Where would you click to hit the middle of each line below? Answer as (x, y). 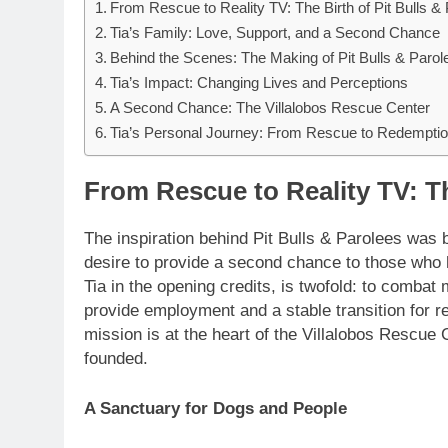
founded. (116, 359)
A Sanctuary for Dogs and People (215, 408)
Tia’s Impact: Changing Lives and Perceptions (259, 82)
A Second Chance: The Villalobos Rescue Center (270, 107)
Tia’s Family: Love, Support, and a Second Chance (275, 32)
